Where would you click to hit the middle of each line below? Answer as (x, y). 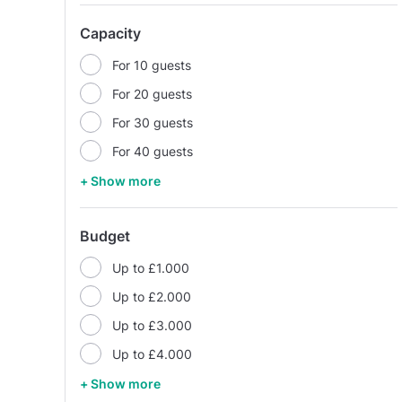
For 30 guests (153, 122)
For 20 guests (152, 93)
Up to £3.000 (152, 325)
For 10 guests (152, 65)
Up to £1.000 (151, 267)
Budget (105, 236)
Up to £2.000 (152, 296)
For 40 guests (153, 151)
